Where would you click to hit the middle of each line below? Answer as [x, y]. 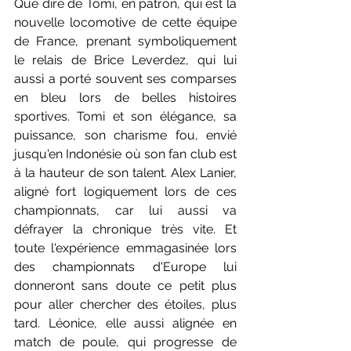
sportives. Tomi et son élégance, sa [125, 116]
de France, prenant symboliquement [125, 41]
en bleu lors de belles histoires [125, 97]
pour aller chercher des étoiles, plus [125, 304]
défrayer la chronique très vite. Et [125, 229]
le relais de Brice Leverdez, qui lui [125, 60]
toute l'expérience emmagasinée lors [125, 248]
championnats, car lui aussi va [125, 210]
